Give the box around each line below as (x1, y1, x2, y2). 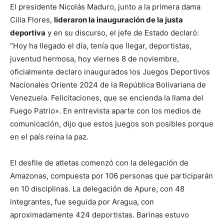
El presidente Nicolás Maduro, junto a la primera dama (10, 1, 200, 11)
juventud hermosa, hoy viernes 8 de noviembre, (10, 53, 179, 63)
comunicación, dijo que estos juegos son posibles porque (10, 118, 213, 128)
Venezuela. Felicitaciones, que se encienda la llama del (10, 92, 203, 102)
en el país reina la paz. (10, 131, 88, 141)
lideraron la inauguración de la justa (54, 14, 183, 24)
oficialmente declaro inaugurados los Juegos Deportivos (10, 66, 210, 76)
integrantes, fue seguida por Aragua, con (10, 196, 154, 206)
